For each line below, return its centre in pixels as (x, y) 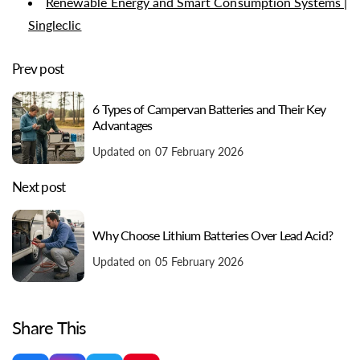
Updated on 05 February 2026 (168, 261)
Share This (49, 328)
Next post (39, 187)
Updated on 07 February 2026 (168, 151)
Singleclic (55, 25)
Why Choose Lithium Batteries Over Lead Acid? (213, 235)
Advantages (123, 125)
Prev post (38, 69)
